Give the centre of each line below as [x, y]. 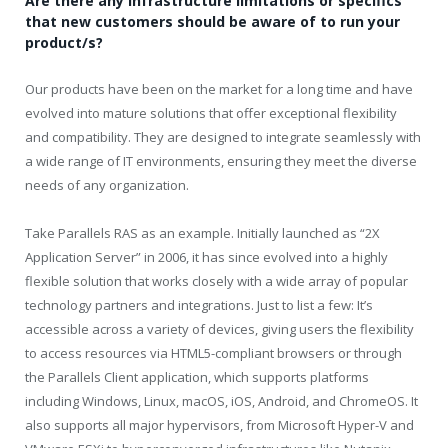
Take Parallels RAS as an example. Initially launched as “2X [202, 232]
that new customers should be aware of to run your [212, 21]
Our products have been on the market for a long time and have [219, 88]
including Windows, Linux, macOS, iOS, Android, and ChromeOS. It [221, 400]
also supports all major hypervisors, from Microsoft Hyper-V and [219, 424]
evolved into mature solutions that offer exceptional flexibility [211, 112]
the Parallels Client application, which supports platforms [197, 376]
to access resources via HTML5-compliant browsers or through [213, 352]
